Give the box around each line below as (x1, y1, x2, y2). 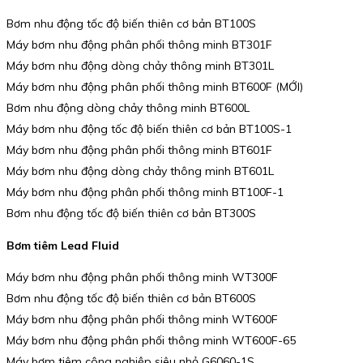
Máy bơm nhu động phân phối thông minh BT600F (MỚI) (6, 79, 303, 95)
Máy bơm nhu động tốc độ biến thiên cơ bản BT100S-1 (6, 122, 292, 137)
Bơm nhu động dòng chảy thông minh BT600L (6, 100, 250, 116)
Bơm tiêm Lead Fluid (6, 237, 119, 253)
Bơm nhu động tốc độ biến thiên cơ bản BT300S (6, 206, 256, 221)
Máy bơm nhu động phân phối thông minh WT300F (6, 270, 278, 285)
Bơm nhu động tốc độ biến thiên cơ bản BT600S (6, 291, 256, 306)
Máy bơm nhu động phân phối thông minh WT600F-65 (6, 333, 296, 348)
